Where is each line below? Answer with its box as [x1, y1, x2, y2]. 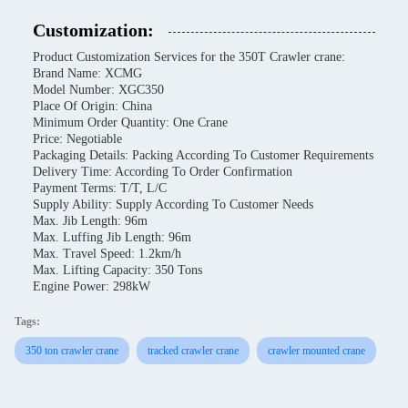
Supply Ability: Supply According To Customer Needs [33, 198, 313, 211]
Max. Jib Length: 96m [33, 214, 148, 228]
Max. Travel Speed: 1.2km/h [33, 247, 181, 260]
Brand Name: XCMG [33, 66, 142, 80]
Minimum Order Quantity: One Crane [33, 116, 228, 129]
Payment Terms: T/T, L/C [33, 181, 167, 195]
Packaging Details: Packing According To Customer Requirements [33, 148, 373, 162]
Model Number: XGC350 [33, 83, 164, 97]
